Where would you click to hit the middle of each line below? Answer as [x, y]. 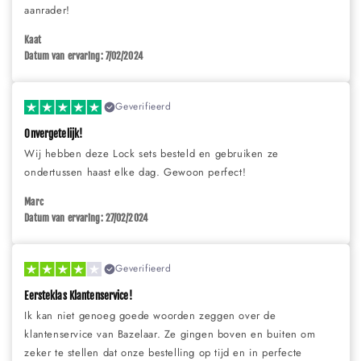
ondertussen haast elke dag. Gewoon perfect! [135, 172]
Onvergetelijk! [54, 134]
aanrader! [47, 10]
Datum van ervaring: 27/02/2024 [86, 218]
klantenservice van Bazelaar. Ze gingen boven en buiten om [170, 334]
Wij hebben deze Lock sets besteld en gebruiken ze [151, 154]
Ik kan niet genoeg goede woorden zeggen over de [150, 316]
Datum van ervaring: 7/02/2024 [83, 56]
